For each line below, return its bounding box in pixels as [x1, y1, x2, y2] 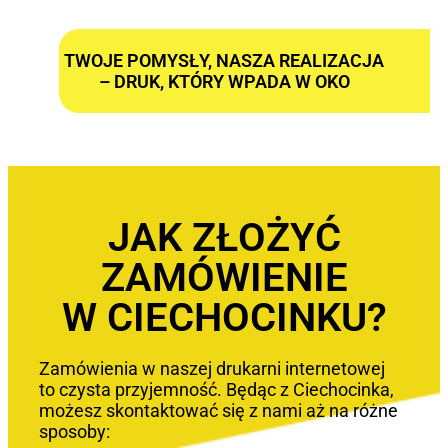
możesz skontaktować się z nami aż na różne [38, 399, 398, 421]
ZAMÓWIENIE [100, 253, 348, 301]
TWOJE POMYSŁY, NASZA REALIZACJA [64, 50, 384, 72]
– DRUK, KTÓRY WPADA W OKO [98, 71, 350, 93]
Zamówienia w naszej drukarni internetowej [38, 357, 385, 379]
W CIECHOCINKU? [61, 293, 387, 341]
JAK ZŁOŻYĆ [107, 213, 341, 261]
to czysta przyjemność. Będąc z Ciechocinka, [38, 378, 394, 400]
